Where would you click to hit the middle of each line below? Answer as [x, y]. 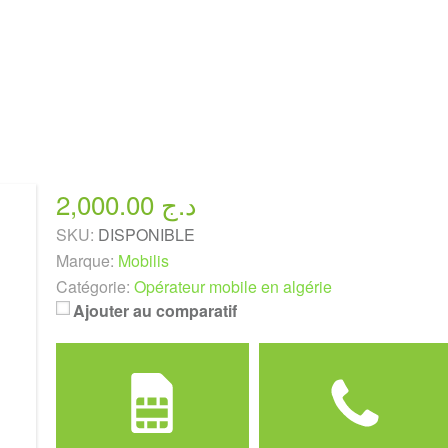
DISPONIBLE [146, 234]
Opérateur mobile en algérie [232, 286]
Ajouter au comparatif [154, 310]
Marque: [84, 260]
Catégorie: [92, 286]
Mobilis [143, 260]
